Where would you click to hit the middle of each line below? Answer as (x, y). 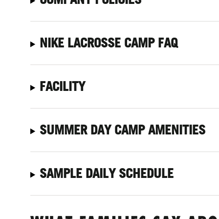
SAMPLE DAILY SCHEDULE (107, 173)
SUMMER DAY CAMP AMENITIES (123, 130)
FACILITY (63, 86)
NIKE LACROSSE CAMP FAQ (109, 43)
